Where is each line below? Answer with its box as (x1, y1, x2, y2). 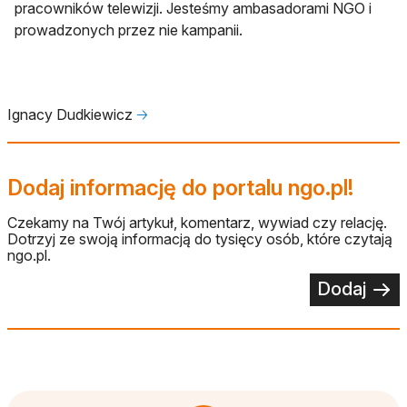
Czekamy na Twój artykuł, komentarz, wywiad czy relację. (7, 213, 387, 232)
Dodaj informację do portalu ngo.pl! (7, 174, 353, 201)
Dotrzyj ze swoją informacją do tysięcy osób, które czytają (7, 229, 392, 248)
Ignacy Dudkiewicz (7, 104, 136, 124)
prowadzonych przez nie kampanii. (15, 20, 243, 39)
